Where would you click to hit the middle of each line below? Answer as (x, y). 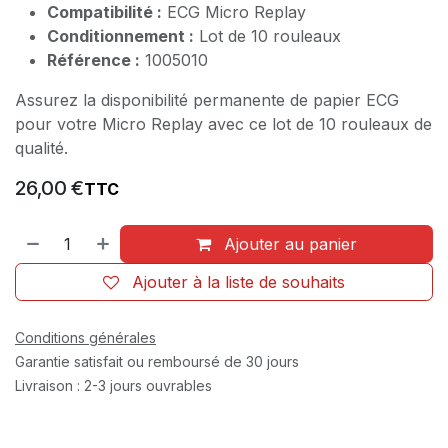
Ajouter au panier (288, 243)
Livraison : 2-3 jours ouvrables (113, 385)
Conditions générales (85, 337)
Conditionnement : (120, 35)
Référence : (93, 59)
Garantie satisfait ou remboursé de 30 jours (157, 361)
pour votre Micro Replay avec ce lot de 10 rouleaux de (223, 123)
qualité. (41, 147)
